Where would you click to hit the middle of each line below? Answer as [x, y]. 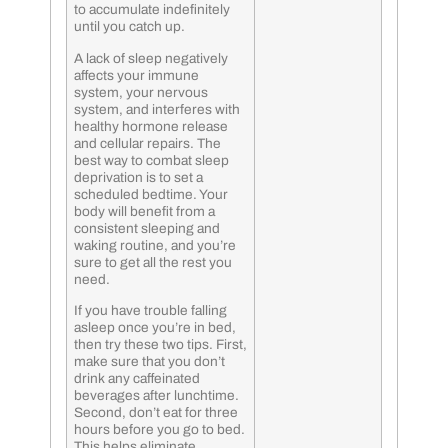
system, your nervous [141, 92]
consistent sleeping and [147, 228]
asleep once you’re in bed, [155, 328]
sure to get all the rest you [153, 262]
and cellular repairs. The [147, 143]
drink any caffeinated [137, 379]
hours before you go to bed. [159, 430]
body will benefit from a [144, 211]
